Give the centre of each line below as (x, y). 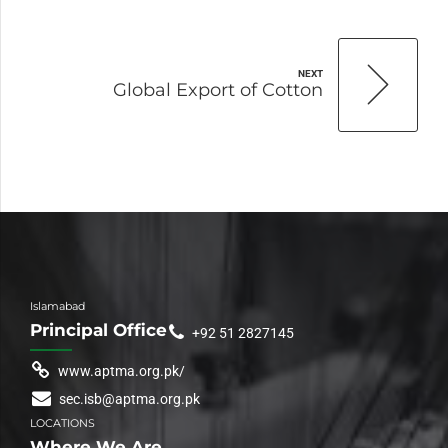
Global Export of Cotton (218, 89)
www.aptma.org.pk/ (121, 370)
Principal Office (98, 330)
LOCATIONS (62, 422)
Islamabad (57, 305)
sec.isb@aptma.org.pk (129, 398)
